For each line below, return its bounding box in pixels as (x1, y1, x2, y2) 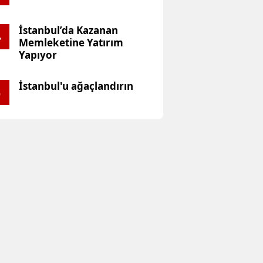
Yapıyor (18, 48, 57, 62)
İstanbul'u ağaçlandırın (18, 79, 133, 93)
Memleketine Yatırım (18, 36, 123, 50)
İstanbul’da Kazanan (18, 23, 118, 38)
